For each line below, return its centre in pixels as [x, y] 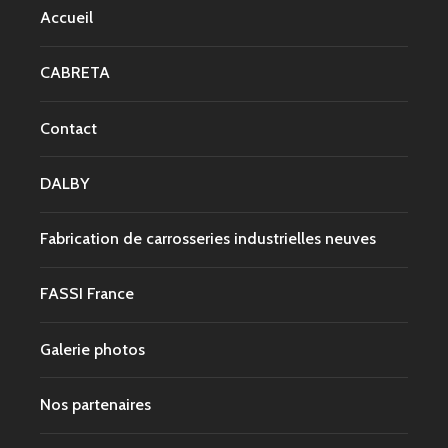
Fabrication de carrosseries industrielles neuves [208, 239]
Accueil [66, 18]
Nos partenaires [95, 404]
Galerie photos [92, 349]
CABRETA [75, 73]
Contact [68, 128]
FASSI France [87, 294]
